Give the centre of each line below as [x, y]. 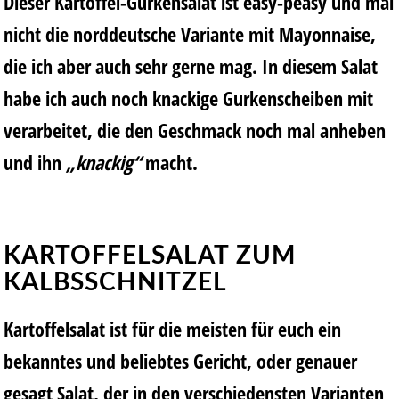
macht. [169, 162]
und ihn [35, 162]
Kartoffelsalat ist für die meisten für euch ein [172, 329]
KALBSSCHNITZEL [115, 283]
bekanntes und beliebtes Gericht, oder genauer [180, 361]
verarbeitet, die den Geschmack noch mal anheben [195, 130]
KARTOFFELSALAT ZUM [150, 256]
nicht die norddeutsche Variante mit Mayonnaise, [190, 33]
